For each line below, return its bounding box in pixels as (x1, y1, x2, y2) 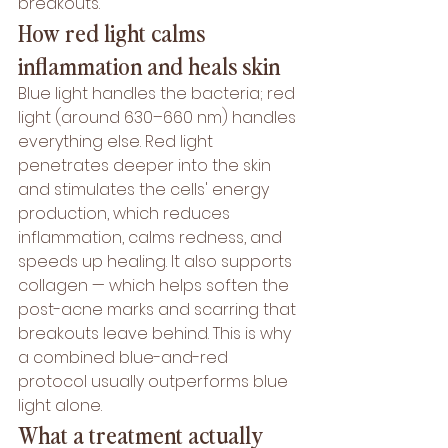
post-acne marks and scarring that (18, 298, 300, 321)
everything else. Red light (18, 130, 217, 153)
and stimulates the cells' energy (18, 178, 273, 201)
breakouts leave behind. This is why (18, 322, 295, 345)
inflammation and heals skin (18, 49, 280, 81)
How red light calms (18, 16, 210, 48)
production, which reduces (18, 202, 234, 225)
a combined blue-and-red (18, 346, 232, 369)
